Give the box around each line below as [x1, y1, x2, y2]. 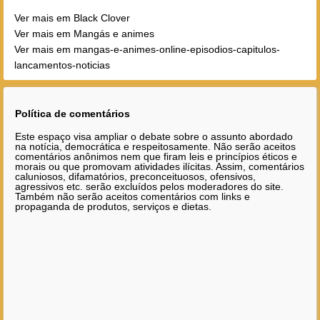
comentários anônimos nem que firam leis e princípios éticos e [15, 151, 297, 163]
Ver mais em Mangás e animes [14, 28, 154, 40]
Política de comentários [15, 107, 130, 119]
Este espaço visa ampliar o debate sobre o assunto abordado [15, 131, 293, 143]
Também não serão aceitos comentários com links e [15, 191, 250, 203]
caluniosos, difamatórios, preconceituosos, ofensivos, [15, 171, 256, 183]
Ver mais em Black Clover [14, 12, 130, 24]
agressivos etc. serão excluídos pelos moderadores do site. [15, 181, 284, 193]
